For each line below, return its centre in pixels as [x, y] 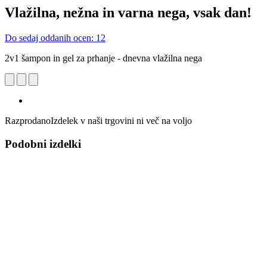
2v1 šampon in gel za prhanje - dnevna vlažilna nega [103, 58]
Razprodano [28, 120]
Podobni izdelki [43, 144]
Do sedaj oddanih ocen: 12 [55, 38]
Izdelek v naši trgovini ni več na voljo [121, 120]
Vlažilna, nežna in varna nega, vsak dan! [128, 12]
